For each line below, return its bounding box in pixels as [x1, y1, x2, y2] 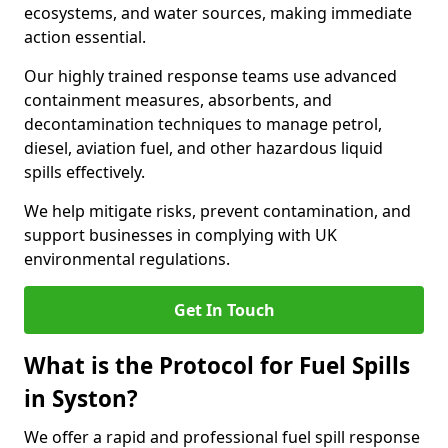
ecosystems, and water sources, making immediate [24, 2, 412, 24]
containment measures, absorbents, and [24, 89, 332, 111]
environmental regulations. [24, 248, 230, 270]
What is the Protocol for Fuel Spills [24, 350, 410, 381]
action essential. [24, 26, 146, 48]
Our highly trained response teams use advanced [24, 65, 397, 87]
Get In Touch [173, 299, 275, 321]
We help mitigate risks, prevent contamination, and [24, 200, 411, 222]
